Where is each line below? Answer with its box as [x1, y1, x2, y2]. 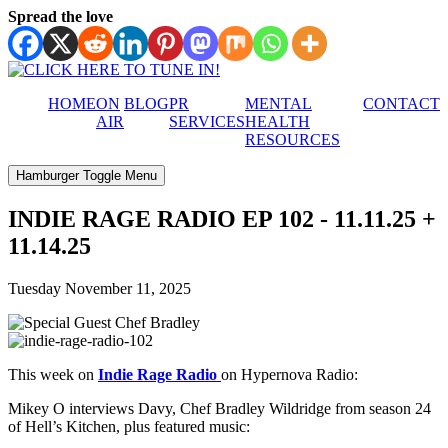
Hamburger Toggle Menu [16, 168, 157, 183]
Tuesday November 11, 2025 [8, 279, 191, 297]
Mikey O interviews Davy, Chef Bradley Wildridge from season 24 [8, 399, 431, 417]
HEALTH [245, 113, 310, 130]
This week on [8, 365, 98, 383]
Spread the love [8, 8, 113, 25]
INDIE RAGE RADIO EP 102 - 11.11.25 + [8, 205, 436, 232]
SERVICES [169, 113, 245, 130]
